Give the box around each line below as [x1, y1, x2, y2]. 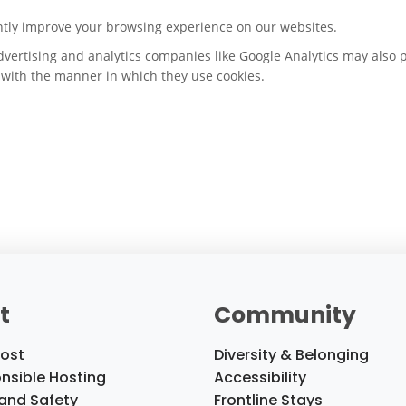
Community [214, 299, 356, 332]
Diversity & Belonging [214, 344, 369, 366]
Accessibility [214, 367, 306, 389]
